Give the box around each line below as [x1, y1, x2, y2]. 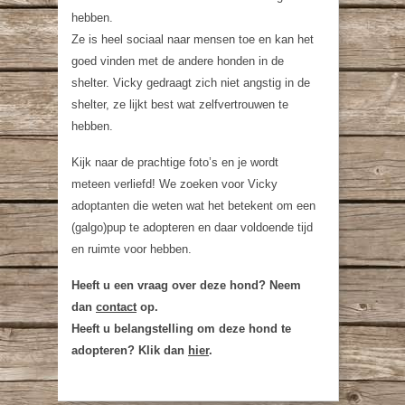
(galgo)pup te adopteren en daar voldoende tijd [71, 220, 313, 234]
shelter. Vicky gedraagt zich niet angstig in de [71, 75, 310, 89]
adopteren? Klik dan [71, 343, 188, 357]
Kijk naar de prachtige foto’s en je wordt [71, 155, 278, 169]
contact [96, 299, 137, 314]
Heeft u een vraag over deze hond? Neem [71, 278, 301, 292]
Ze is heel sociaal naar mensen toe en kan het [71, 32, 314, 46]
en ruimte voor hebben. [71, 241, 192, 256]
